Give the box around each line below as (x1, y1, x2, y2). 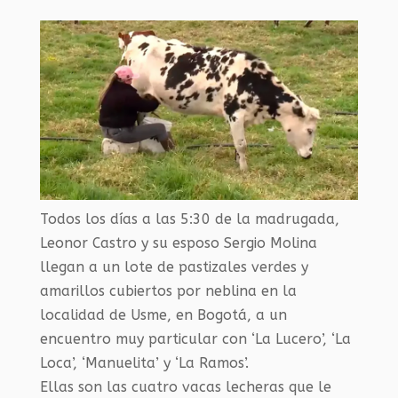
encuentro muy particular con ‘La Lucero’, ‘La (39, 330, 351, 347)
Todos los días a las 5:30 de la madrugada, (39, 210, 339, 227)
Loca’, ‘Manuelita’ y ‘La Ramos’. (39, 354, 249, 371)
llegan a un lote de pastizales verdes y (39, 258, 308, 275)
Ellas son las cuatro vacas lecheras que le (39, 378, 331, 395)
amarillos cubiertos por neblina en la (39, 282, 297, 299)
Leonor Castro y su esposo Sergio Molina (39, 234, 317, 251)
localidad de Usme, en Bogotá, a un (39, 306, 287, 323)
